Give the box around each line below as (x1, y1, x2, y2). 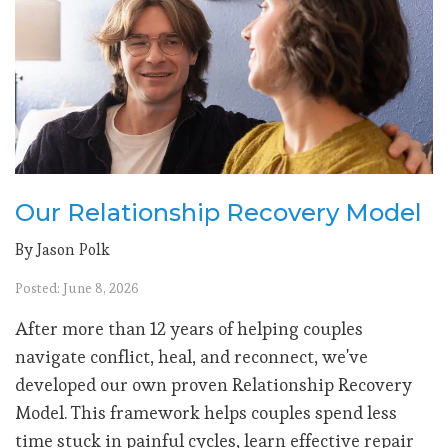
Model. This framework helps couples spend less (15, 400, 397, 424)
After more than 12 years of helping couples (15, 316, 363, 340)
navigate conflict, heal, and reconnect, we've (15, 344, 368, 368)
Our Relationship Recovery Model (15, 197, 422, 227)
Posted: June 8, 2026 (15, 278, 139, 297)
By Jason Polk (15, 238, 110, 260)
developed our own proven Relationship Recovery (15, 372, 412, 396)
